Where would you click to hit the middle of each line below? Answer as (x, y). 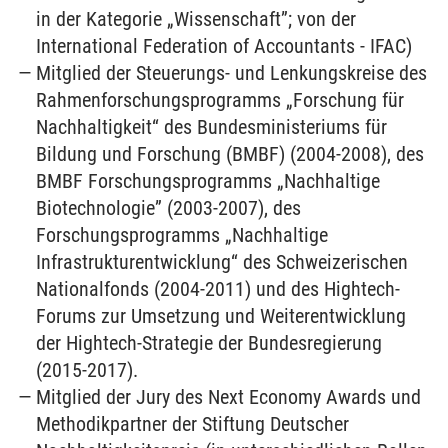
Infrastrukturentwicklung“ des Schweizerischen (222, 262)
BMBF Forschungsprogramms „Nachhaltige (208, 181)
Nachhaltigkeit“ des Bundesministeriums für (212, 127)
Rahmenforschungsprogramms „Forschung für (220, 100)
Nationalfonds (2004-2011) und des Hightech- (218, 289)
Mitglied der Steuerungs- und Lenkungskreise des (232, 73)
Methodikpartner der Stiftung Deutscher (193, 424)
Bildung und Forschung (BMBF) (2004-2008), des (230, 154)
